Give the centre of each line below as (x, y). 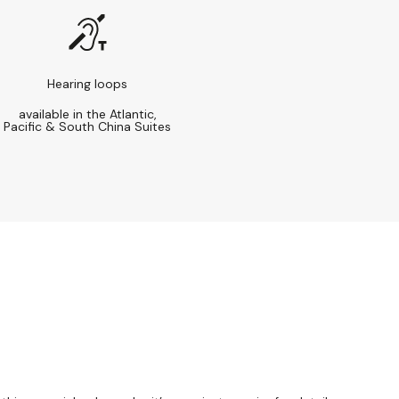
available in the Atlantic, (87, 114)
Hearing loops (87, 83)
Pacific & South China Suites (87, 126)
